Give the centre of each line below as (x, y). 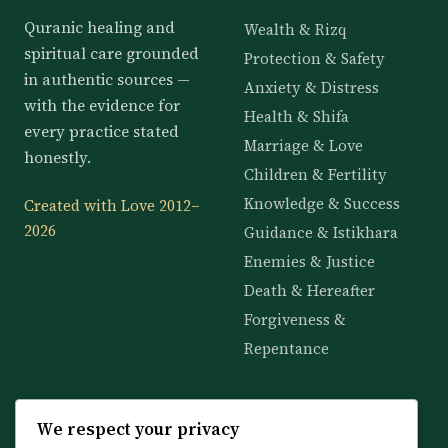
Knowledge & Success (322, 204)
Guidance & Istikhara (321, 233)
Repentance (287, 349)
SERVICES (280, 415)
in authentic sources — (107, 80)
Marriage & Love (304, 146)
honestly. (57, 158)
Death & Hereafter (310, 291)
